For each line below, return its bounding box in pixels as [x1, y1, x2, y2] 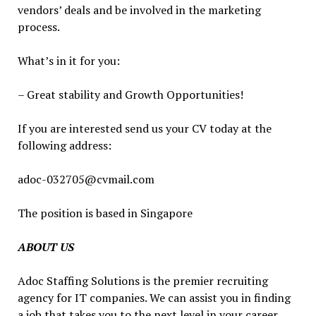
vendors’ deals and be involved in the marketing [17, 2, 261, 18]
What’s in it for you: [17, 53, 120, 68]
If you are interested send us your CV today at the [17, 121, 272, 136]
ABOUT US [17, 239, 74, 255]
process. [17, 19, 60, 35]
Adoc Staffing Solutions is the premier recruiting [17, 273, 268, 288]
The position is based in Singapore [17, 205, 193, 221]
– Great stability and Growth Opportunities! [17, 87, 243, 102]
